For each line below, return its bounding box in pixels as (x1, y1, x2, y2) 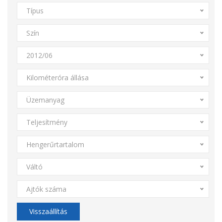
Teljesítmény (26, 117, 67, 127)
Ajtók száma (26, 184, 66, 194)
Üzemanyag (26, 95, 64, 105)
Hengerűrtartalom (26, 140, 84, 149)
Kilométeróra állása (26, 73, 89, 82)
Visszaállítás (29, 207, 67, 216)
